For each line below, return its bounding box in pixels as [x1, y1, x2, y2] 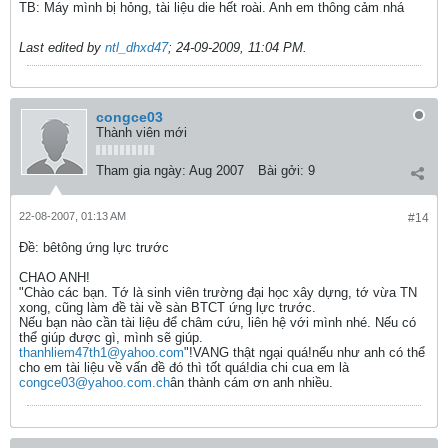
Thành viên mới [96, 125, 187, 140]
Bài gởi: [258, 163, 304, 178]
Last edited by [19, 40, 105, 55]
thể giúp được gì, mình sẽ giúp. [19, 330, 203, 345]
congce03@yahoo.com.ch [19, 375, 170, 390]
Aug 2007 [189, 163, 244, 178]
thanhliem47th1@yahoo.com [19, 345, 184, 360]
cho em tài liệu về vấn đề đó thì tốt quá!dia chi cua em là [19, 360, 349, 375]
